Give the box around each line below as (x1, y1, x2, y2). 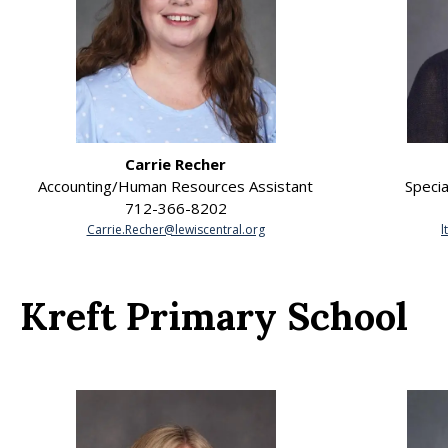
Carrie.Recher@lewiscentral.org (86, 221, 265, 239)
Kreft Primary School (20, 291, 408, 340)
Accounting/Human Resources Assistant (38, 176, 313, 197)
